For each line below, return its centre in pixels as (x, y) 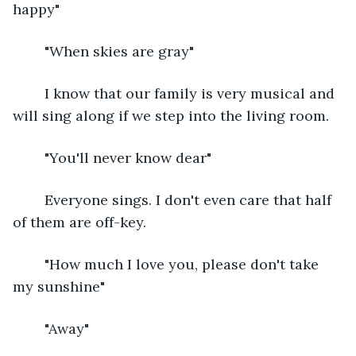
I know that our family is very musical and (37, 93)
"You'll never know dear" (128, 157)
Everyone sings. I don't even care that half (37, 199)
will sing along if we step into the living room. (171, 115)
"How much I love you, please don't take (37, 264)
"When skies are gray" (119, 51)
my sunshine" (59, 286)
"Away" (69, 328)
